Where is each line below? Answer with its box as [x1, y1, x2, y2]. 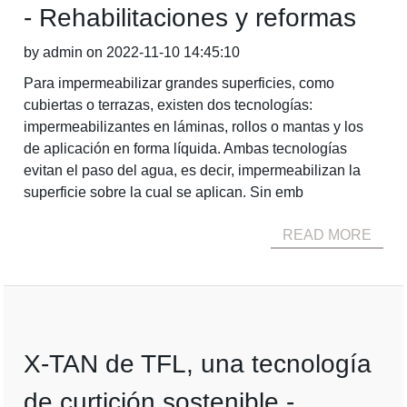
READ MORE [282, 227, 372, 243]
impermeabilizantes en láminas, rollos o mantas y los [24, 119, 364, 134]
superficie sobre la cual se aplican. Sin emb [24, 184, 304, 200]
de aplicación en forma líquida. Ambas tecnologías [24, 141, 348, 156]
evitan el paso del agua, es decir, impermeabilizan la [24, 163, 362, 178]
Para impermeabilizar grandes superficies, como [24, 75, 335, 91]
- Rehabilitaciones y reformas [24, 4, 357, 32]
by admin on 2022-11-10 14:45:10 [24, 45, 241, 60]
